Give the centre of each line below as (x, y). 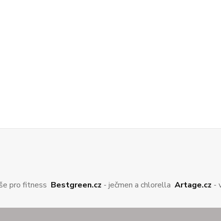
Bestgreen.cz (76, 185)
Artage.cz (193, 185)
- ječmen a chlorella (138, 185)
